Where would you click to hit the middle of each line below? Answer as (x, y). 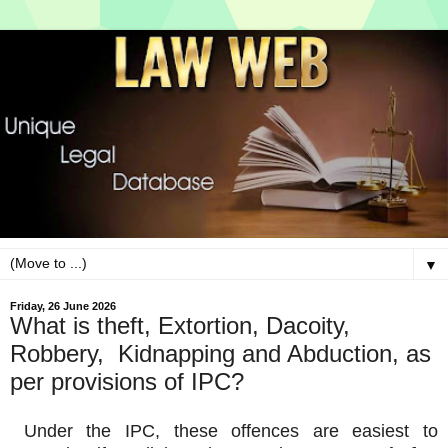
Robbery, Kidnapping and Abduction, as (220, 354)
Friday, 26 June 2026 (63, 306)
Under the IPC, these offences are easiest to (224, 431)
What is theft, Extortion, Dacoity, (180, 326)
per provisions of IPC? (127, 382)
